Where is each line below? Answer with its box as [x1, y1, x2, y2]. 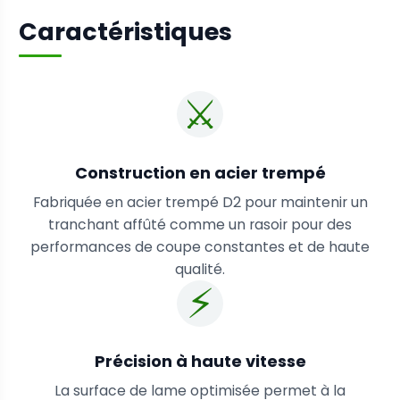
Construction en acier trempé [74, 161, 326, 184]
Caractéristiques [19, 14, 233, 48]
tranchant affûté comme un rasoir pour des [48, 213, 352, 235]
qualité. [175, 258, 225, 279]
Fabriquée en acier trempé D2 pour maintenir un [32, 191, 368, 212]
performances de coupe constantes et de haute [30, 236, 370, 257]
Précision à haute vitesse [94, 350, 306, 373]
